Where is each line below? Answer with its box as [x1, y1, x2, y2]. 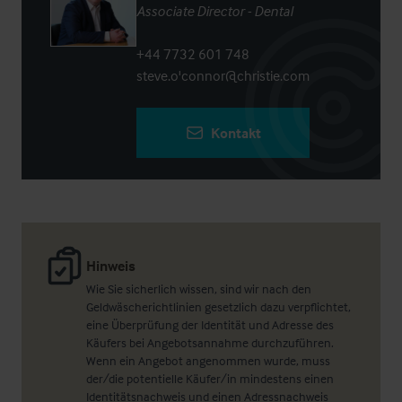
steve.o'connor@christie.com [136, 66, 310, 85]
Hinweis [86, 257, 135, 275]
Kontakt [210, 124, 261, 143]
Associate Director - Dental [136, 2, 293, 21]
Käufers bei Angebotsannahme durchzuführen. [86, 335, 334, 351]
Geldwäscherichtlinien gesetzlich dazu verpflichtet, [86, 299, 351, 315]
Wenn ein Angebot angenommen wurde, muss [86, 353, 330, 369]
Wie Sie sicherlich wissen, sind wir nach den [86, 281, 311, 297]
